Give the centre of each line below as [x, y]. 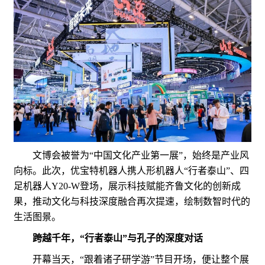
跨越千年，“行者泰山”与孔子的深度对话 [118, 238]
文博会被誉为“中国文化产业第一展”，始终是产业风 [131, 156]
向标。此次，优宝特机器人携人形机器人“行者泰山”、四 [131, 171]
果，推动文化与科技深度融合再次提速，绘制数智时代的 [132, 202]
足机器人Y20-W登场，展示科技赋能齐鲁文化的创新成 [127, 186]
